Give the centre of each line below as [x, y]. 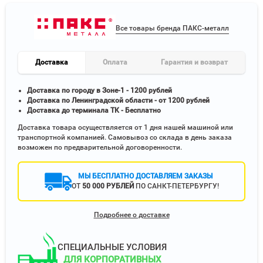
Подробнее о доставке [131, 215]
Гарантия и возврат [195, 62]
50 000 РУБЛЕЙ [108, 186]
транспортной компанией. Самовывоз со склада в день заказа [125, 137]
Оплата [115, 62]
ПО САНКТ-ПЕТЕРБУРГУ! [177, 186]
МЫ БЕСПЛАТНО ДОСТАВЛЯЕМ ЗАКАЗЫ [145, 176]
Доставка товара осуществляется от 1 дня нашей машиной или [125, 127]
